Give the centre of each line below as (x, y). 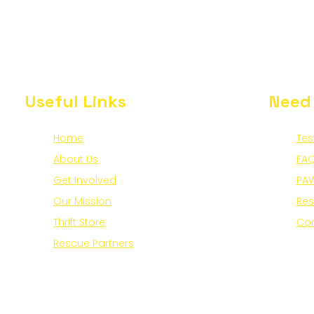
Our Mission (82, 202)
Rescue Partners (93, 244)
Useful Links (75, 102)
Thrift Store (79, 223)
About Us (75, 159)
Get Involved (84, 180)
